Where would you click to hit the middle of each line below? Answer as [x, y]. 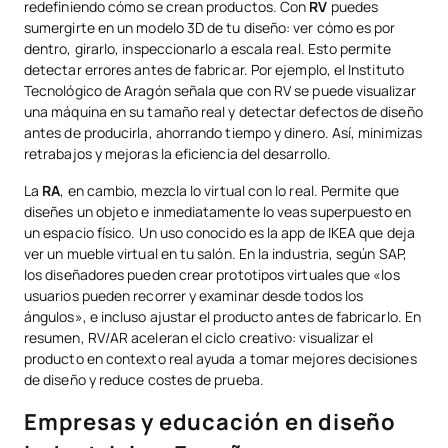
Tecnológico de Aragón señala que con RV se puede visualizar [220, 91]
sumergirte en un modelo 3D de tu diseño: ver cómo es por [210, 28]
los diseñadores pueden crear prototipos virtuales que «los [212, 275]
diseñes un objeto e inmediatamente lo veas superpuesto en [218, 212]
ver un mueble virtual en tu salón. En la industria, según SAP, [215, 254]
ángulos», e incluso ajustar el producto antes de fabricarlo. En [223, 317]
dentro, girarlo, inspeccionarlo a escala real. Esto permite [207, 49]
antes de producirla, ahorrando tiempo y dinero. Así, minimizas [223, 133]
